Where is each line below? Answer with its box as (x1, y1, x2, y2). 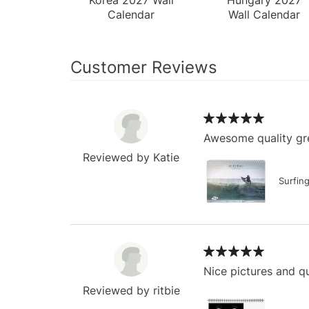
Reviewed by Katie (83, 150, 180, 164)
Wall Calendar (228, 7, 300, 21)
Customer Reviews (70, 57, 217, 77)
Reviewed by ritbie (82, 283, 180, 297)
